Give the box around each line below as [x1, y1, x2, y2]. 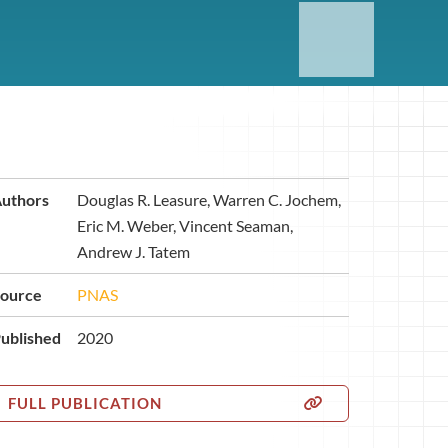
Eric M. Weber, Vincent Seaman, [77, 216, 293, 235]
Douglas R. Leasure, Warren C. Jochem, [77, 190, 341, 209]
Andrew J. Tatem [77, 242, 190, 261]
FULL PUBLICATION [8, 394, 162, 412]
